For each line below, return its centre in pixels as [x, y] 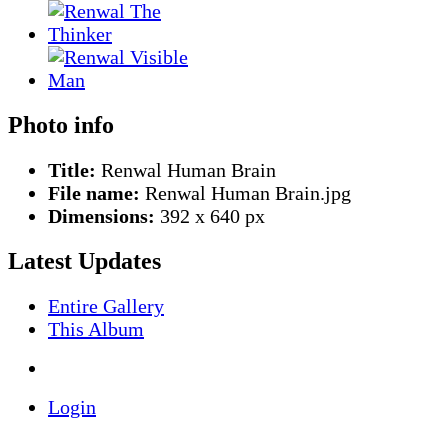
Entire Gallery [106, 306]
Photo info [61, 125]
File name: [94, 193]
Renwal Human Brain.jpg [245, 193]
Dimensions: [101, 216]
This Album [96, 329]
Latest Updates [84, 261]
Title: [72, 170]
